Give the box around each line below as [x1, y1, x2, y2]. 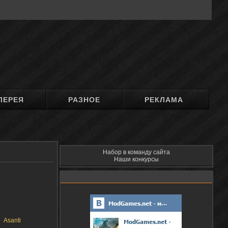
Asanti [4, 217, 21, 224]
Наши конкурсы [114, 156, 159, 163]
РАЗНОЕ [68, 96, 101, 104]
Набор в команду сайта [103, 149, 170, 156]
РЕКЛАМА [145, 96, 184, 104]
